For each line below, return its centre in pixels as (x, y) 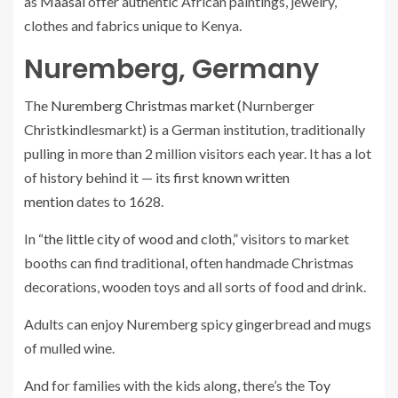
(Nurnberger (275, 105)
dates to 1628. (119, 201)
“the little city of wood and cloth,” (138, 239)
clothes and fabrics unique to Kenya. (133, 25)
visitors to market (294, 239)
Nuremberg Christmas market (143, 105)
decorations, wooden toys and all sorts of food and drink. (195, 287)
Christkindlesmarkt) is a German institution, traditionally (195, 129)
